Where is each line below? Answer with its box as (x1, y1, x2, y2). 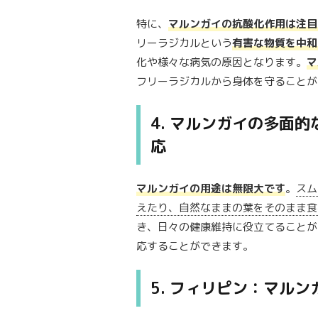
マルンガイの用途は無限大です (136, 181, 285, 197)
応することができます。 (136, 238, 253, 254)
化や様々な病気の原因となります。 (136, 55, 307, 70)
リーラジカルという (136, 35, 232, 51)
